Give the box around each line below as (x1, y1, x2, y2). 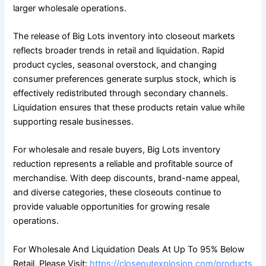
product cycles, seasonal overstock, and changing (13, 59, 217, 70)
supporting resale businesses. (13, 116, 134, 127)
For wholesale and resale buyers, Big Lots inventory (13, 144, 221, 156)
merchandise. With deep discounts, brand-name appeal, (13, 173, 240, 184)
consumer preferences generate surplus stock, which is (13, 73, 237, 84)
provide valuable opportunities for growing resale (13, 201, 210, 213)
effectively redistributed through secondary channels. (13, 87, 229, 99)
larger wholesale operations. (13, 2, 127, 14)
